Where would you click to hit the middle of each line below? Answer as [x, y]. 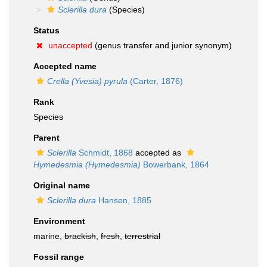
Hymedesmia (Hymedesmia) [87, 164]
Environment [59, 221]
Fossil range [59, 257]
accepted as [158, 153]
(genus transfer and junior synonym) [162, 45]
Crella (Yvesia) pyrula [87, 81]
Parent [46, 138]
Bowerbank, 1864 [175, 164]
